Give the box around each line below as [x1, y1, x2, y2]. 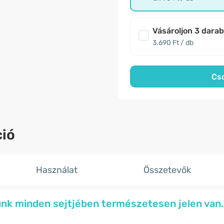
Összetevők [143, 164, 191, 175]
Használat [35, 164, 77, 175]
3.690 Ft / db [152, 38, 193, 47]
